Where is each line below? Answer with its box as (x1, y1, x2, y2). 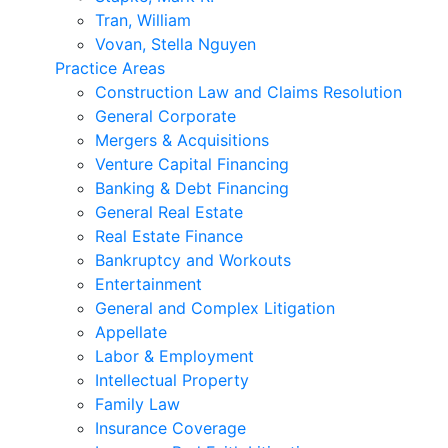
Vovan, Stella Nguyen (95, 34, 256, 54)
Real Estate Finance (95, 226, 243, 246)
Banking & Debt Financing (95, 178, 289, 198)
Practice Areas (55, 58, 165, 78)
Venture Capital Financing (95, 154, 289, 174)
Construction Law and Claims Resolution (95, 82, 402, 102)
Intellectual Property (95, 370, 249, 390)
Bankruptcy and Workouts (95, 250, 291, 270)
